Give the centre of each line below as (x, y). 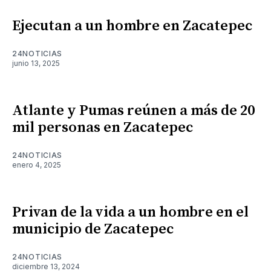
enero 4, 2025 (37, 165)
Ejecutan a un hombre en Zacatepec (132, 26)
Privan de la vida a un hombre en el (130, 212)
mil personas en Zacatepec (103, 127)
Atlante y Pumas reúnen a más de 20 (133, 110)
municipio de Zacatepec (93, 229)
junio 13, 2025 (36, 63)
